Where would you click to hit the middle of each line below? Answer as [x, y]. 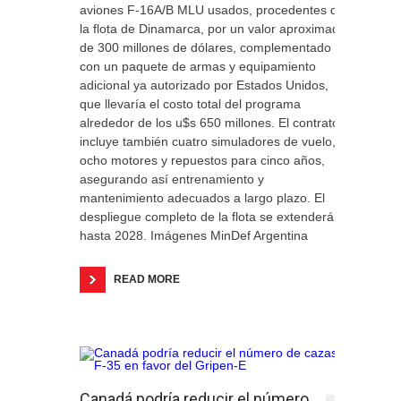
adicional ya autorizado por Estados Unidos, [204, 85]
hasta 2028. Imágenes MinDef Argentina [197, 235]
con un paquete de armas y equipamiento [198, 66]
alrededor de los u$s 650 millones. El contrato [209, 123]
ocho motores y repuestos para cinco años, [202, 160]
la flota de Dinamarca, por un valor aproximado [213, 29]
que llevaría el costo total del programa [190, 104]
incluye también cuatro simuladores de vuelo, [208, 141]
